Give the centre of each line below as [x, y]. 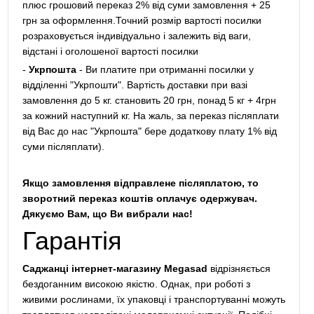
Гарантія [72, 241]
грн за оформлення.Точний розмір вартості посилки [142, 20]
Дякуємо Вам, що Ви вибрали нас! [107, 214]
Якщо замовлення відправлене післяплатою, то [140, 183]
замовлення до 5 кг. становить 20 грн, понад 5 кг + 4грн [149, 100]
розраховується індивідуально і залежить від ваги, [136, 36]
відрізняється [239, 268]
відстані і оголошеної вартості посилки [110, 51]
